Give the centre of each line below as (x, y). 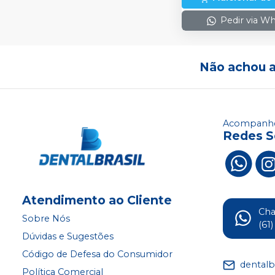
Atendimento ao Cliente (97, 200)
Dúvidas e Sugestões (68, 236)
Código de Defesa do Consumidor (97, 254)
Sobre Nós (46, 218)
